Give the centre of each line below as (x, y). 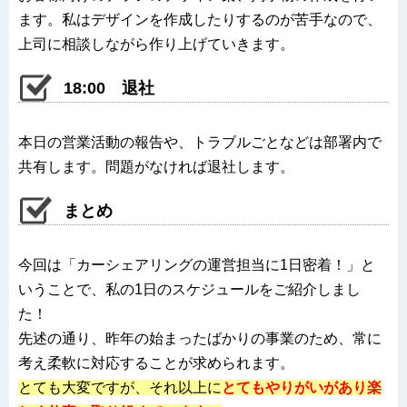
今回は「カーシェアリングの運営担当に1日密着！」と (197, 264)
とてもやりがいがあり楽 (302, 387)
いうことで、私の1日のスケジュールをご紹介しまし (189, 289)
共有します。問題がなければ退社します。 (156, 166)
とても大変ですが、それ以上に (120, 387)
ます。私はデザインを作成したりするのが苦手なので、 (200, 19)
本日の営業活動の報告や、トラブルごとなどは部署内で (200, 142)
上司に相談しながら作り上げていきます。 (156, 44)
